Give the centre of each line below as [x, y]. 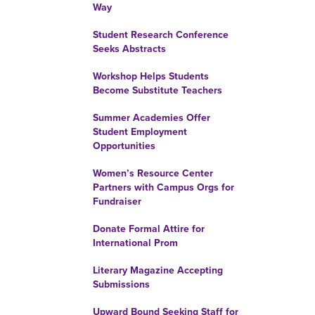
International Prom [135, 243]
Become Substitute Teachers [157, 90]
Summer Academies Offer [152, 118]
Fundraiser [117, 201]
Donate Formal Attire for [149, 229]
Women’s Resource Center [153, 173]
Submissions [121, 284]
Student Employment [140, 132]
